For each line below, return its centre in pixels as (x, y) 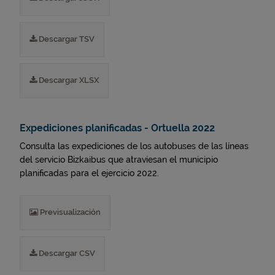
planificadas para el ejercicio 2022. (89, 173)
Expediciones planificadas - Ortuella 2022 (117, 128)
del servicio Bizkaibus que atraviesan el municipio (119, 160)
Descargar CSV (66, 253)
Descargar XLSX (68, 80)
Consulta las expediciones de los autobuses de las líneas (134, 146)
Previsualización (69, 212)
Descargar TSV (66, 39)
